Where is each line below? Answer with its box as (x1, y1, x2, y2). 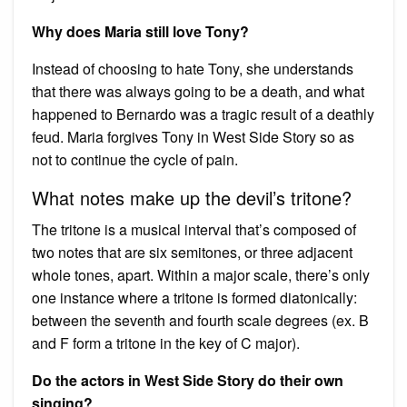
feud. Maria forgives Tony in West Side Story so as (32, 125, 354, 147)
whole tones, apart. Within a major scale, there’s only (32, 263, 370, 285)
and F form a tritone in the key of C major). (32, 332, 300, 353)
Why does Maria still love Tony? (32, 20, 249, 42)
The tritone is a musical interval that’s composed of (32, 218, 356, 240)
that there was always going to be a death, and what (32, 80, 364, 102)
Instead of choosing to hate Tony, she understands (32, 57, 353, 79)
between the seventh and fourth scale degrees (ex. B (32, 309, 369, 331)
